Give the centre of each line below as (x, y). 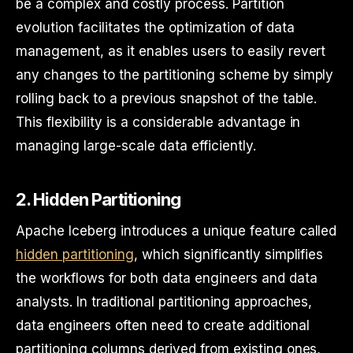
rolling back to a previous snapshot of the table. (167, 98)
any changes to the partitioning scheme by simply (175, 75)
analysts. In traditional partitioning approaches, (164, 302)
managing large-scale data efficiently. (136, 146)
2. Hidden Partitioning (98, 199)
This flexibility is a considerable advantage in (158, 122)
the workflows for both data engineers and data (167, 278)
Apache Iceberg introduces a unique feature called (176, 231)
